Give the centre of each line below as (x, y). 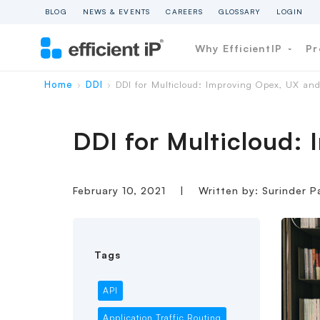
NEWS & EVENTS (116, 11)
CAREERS (184, 11)
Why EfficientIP (241, 48)
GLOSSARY (240, 11)
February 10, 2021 (121, 190)
